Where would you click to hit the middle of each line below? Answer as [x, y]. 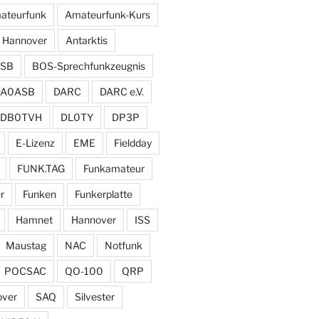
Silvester [94, 296]
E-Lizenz [35, 142]
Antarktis [86, 40]
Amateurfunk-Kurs [107, 14]
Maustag [26, 245]
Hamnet [34, 219]
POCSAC [25, 271]
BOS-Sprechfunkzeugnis [88, 66]
